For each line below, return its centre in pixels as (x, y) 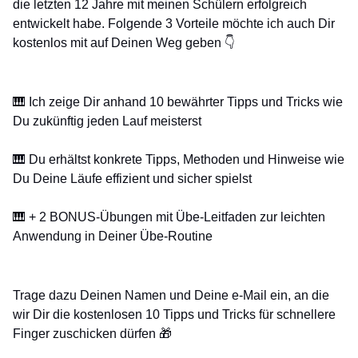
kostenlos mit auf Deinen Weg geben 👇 (124, 42)
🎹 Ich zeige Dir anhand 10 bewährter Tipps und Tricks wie (178, 101)
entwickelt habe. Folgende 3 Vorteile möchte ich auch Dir (174, 23)
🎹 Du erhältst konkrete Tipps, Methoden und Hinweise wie (179, 159)
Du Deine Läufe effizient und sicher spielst (132, 178)
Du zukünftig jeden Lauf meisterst (109, 121)
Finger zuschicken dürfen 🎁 (92, 333)
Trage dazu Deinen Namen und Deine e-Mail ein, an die (171, 295)
